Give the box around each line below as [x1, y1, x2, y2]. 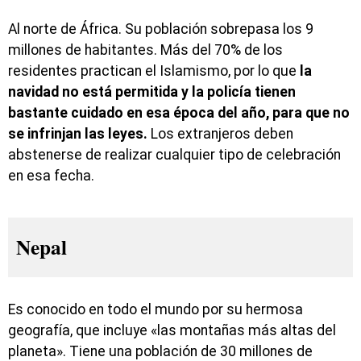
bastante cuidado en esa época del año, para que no [8, 105, 350, 122]
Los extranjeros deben [147, 126, 293, 143]
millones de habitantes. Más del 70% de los [8, 42, 283, 59]
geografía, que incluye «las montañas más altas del [8, 322, 336, 339]
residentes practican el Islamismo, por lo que [8, 63, 297, 80]
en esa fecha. [8, 168, 94, 185]
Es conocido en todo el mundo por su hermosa [8, 301, 303, 318]
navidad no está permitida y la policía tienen [8, 84, 296, 101]
